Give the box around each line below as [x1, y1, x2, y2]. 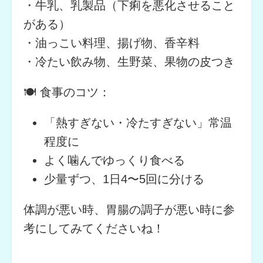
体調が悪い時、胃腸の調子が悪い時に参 [23, 203, 235, 216]
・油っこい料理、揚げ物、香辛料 [23, 36, 200, 49]
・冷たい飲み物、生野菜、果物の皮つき [23, 55, 235, 68]
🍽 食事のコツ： [23, 85, 110, 99]
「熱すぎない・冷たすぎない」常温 [43, 116, 232, 129]
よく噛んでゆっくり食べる [43, 153, 185, 167]
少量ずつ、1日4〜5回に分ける [43, 172, 204, 186]
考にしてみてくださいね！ [23, 221, 164, 235]
